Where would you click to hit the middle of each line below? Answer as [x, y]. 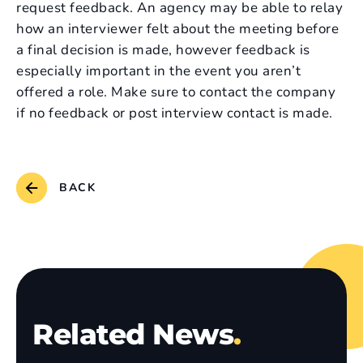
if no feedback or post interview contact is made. [175, 113]
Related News [133, 334]
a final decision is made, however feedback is [163, 50]
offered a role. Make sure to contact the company [176, 92]
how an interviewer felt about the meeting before [177, 29]
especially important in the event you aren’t [158, 71]
